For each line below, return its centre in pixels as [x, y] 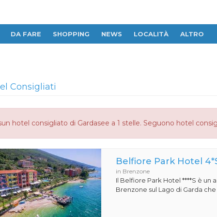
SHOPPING [71, 34]
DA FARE [26, 34]
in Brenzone [133, 171]
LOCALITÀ [151, 34]
